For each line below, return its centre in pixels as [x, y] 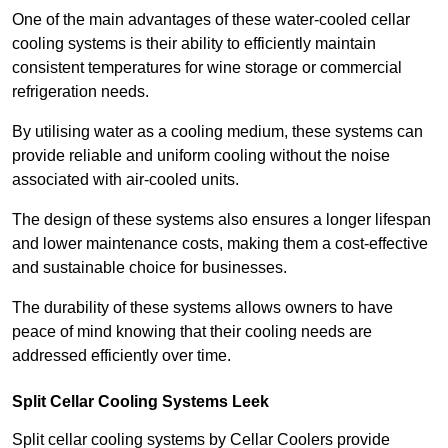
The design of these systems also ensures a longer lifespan [221, 219]
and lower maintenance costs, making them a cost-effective [220, 243]
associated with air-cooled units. [127, 179]
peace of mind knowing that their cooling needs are [192, 331]
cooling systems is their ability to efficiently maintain [194, 43]
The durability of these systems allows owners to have [202, 307]
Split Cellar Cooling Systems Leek [140, 401]
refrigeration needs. [82, 91]
